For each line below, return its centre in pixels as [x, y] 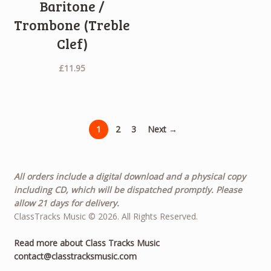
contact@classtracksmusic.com [75, 256]
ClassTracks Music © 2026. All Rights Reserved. [106, 216]
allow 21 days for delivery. [66, 203]
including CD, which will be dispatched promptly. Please [128, 189]
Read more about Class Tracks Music [87, 243]
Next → [163, 129]
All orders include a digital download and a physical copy [129, 176]
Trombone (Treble [72, 25]
